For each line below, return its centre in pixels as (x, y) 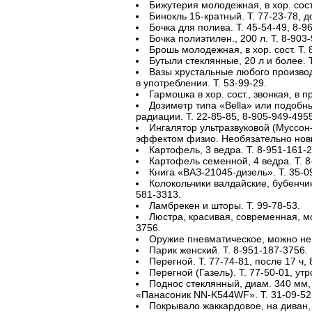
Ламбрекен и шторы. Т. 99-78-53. (224, 205)
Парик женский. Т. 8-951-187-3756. (228, 250)
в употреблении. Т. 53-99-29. (201, 83)
